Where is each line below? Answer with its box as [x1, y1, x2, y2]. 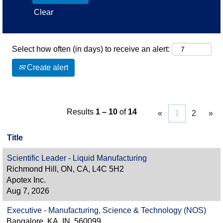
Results [67, 108, 96, 116]
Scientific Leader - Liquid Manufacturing [7, 154, 147, 162]
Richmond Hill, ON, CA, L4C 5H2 [6, 165, 124, 173]
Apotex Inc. [6, 176, 46, 184]
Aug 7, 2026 [6, 187, 49, 195]
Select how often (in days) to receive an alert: [12, 45, 170, 53]
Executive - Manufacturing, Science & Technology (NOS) [7, 206, 206, 215]
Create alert [25, 63, 68, 72]
